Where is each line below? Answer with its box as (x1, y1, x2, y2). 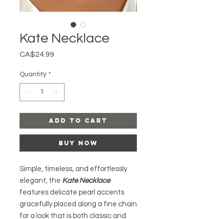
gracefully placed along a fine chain (20, 200, 137, 208)
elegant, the (20, 177, 62, 185)
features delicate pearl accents (20, 189, 124, 197)
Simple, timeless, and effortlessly (20, 165, 127, 173)
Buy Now (59, 139, 98, 147)
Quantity (20, 71, 46, 78)
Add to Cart (49, 117, 108, 125)
